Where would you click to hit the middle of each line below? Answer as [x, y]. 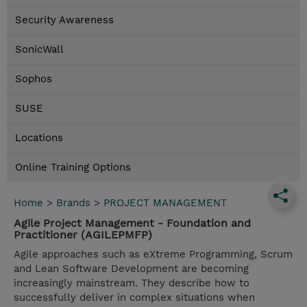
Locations [39, 138]
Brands [73, 203]
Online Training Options [73, 168]
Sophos [34, 79]
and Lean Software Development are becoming [131, 269]
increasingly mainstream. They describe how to [132, 283]
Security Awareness [64, 20]
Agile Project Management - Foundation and [132, 223]
